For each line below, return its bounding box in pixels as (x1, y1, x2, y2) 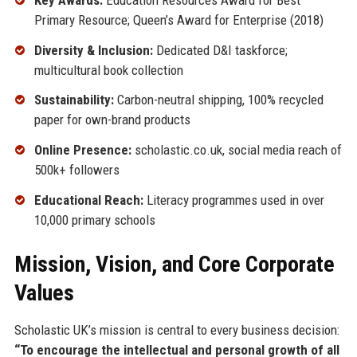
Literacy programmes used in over (143, 191, 324, 208)
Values (14, 279, 74, 306)
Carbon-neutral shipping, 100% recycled (113, 92, 324, 108)
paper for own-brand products (33, 112, 190, 128)
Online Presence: (33, 142, 131, 159)
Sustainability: (33, 92, 114, 108)
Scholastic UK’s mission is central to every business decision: (14, 321, 339, 338)
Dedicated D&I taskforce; (152, 41, 288, 58)
